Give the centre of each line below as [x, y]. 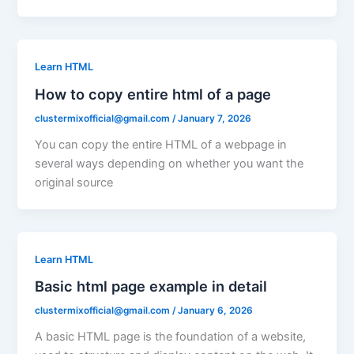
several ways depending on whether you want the [169, 163]
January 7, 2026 [215, 118]
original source [74, 182]
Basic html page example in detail [151, 286]
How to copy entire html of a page [153, 94]
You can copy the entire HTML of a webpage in [161, 144]
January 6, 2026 [216, 311]
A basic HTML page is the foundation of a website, [171, 337]
